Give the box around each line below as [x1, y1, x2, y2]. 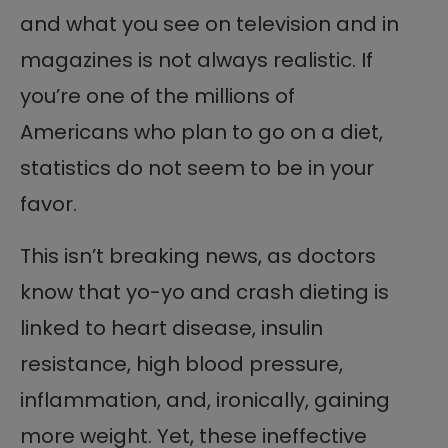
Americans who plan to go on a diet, [20, 117, 383, 146]
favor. [20, 189, 77, 218]
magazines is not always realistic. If [20, 45, 373, 74]
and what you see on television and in [20, 9, 399, 38]
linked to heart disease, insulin [20, 313, 323, 342]
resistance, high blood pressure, [20, 349, 343, 378]
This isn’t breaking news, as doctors [20, 241, 376, 270]
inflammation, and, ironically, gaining [20, 385, 390, 414]
